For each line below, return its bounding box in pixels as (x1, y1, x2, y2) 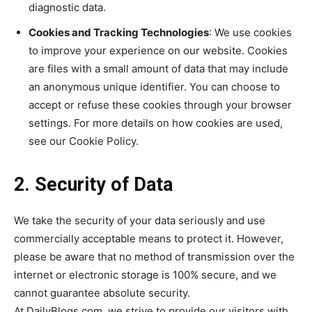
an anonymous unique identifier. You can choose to (29, 80, 280, 94)
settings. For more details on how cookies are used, (29, 116, 283, 130)
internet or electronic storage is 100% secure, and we (14, 268, 276, 282)
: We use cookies (209, 26, 292, 40)
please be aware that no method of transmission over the (14, 250, 295, 264)
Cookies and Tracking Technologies (29, 26, 209, 40)
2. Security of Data (14, 173, 173, 196)
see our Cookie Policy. (29, 134, 139, 148)
